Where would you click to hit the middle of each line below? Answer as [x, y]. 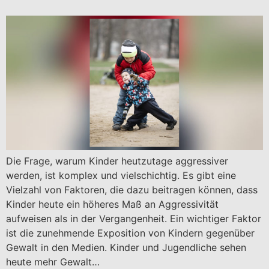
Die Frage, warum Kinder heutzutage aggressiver [117, 161]
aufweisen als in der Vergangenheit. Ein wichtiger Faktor [134, 219]
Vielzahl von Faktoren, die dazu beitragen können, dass [132, 190]
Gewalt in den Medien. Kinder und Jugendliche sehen [126, 248]
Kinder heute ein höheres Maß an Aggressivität [112, 204]
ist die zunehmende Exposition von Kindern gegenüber [130, 233]
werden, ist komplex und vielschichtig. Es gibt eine [121, 176]
